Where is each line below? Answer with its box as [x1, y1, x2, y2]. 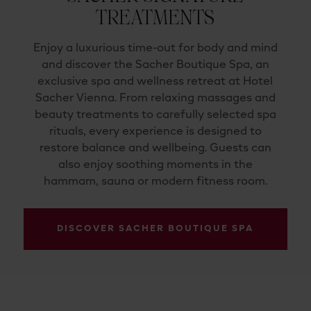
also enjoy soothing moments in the [58, 160, 253, 171]
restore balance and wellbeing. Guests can [39, 143, 271, 155]
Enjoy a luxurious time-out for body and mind [33, 43, 278, 55]
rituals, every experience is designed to [49, 126, 262, 138]
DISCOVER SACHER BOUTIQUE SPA [57, 224, 254, 234]
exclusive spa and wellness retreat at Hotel [37, 76, 274, 88]
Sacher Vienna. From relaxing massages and [35, 93, 276, 105]
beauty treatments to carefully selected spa [34, 110, 276, 121]
